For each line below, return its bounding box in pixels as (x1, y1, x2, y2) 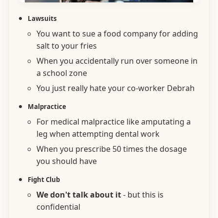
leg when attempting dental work (36, 128, 160, 139)
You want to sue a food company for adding (36, 28, 198, 39)
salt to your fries (36, 40, 97, 51)
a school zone (36, 67, 87, 78)
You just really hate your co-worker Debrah (36, 82, 195, 93)
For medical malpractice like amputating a (36, 116, 191, 127)
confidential (36, 201, 80, 212)
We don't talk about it (36, 189, 121, 200)
